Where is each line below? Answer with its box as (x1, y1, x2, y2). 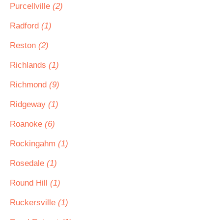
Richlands (10, 60, 49, 70)
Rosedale (10, 159, 47, 168)
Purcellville (10, 1, 53, 11)
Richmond (10, 80, 49, 89)
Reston (10, 41, 38, 50)
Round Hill (10, 178, 50, 188)
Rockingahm (10, 139, 58, 148)
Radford (10, 21, 41, 30)
